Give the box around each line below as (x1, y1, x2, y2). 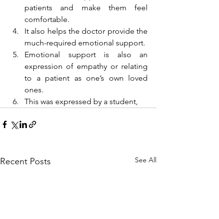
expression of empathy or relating (24, 62, 148, 71)
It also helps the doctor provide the (24, 26, 148, 36)
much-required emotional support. (24, 38, 147, 48)
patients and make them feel (24, 3, 148, 13)
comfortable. (24, 15, 71, 24)
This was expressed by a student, (24, 97, 138, 107)
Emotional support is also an (24, 50, 148, 60)
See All (135, 155, 156, 165)
